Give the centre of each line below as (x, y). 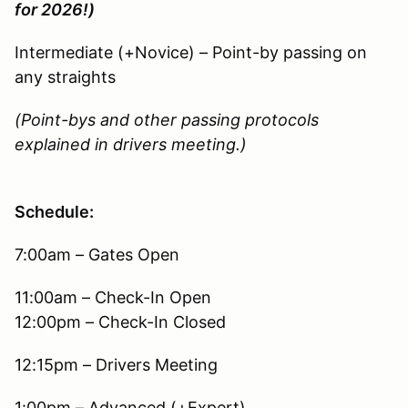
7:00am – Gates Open (97, 254)
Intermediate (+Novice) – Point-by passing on (191, 52)
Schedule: (54, 211)
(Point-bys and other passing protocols (167, 119)
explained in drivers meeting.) (131, 144)
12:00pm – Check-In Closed (120, 321)
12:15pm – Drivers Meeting (116, 364)
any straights (65, 76)
